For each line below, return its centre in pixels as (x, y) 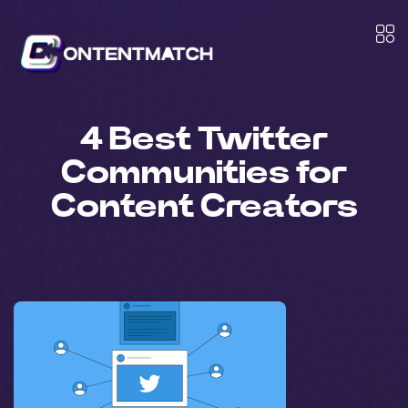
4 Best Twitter (204, 139)
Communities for (204, 173)
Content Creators (204, 207)
